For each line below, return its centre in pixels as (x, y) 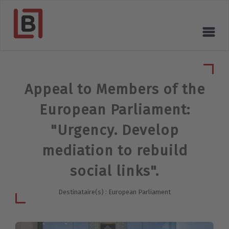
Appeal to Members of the (114, 89)
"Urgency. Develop (114, 130)
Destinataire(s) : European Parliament (114, 192)
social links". (114, 171)
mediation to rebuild (114, 151)
